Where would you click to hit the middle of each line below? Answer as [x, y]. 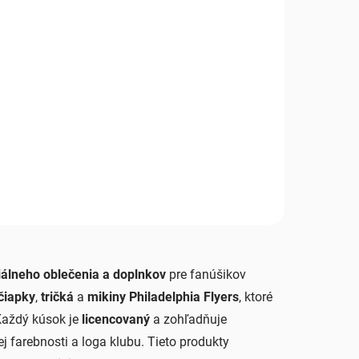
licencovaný [116, 319]
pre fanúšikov [206, 274]
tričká [57, 296]
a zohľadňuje [188, 319]
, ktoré [256, 296]
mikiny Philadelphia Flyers [163, 296]
